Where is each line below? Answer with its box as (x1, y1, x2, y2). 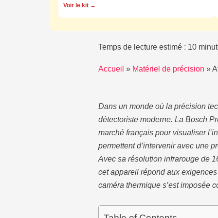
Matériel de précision (132, 65, 204, 73)
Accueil (98, 65, 124, 73)
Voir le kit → (63, 2, 96, 9)
